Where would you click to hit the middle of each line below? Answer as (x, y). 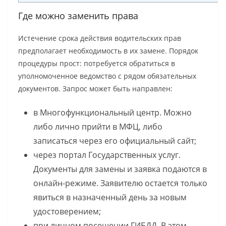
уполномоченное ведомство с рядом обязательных (107, 76)
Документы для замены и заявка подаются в (120, 169)
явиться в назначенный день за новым (110, 197)
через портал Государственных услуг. (107, 155)
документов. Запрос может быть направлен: (95, 89)
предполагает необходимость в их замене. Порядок (108, 51)
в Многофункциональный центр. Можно (112, 113)
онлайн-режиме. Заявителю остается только (120, 183)
